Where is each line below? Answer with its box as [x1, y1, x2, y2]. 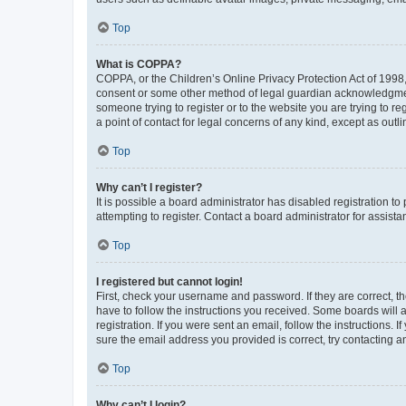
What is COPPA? [96, 57, 181, 71]
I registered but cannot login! [96, 275, 243, 288]
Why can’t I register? [96, 180, 202, 194]
